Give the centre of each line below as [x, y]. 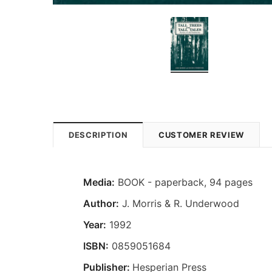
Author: [101, 203]
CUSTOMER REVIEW [201, 134]
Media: [99, 182]
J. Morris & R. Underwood [179, 203]
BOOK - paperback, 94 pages [184, 182]
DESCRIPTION [98, 134]
